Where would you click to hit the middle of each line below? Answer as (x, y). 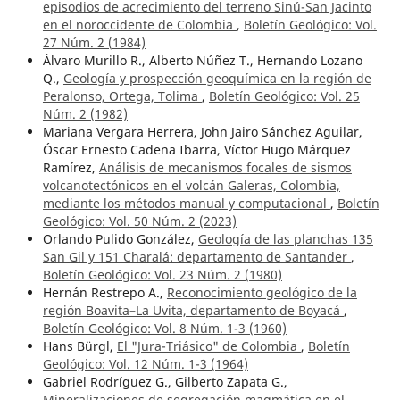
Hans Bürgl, (79, 346)
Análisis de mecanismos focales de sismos (225, 168)
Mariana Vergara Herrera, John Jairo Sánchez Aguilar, (202, 132)
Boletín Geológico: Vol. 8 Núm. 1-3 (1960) (164, 329)
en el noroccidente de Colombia (139, 25)
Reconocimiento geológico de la (262, 293)
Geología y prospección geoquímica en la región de (217, 79)
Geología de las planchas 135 (285, 239)
